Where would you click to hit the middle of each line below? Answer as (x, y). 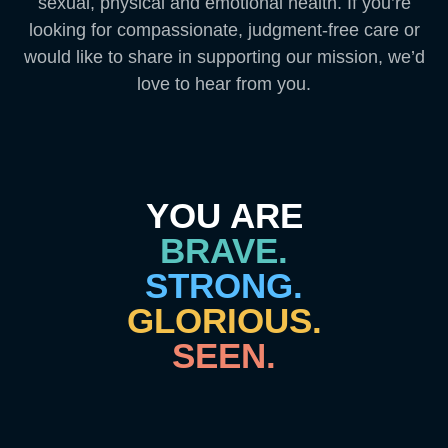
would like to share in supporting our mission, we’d (224, 57)
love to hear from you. (224, 84)
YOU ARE (224, 215)
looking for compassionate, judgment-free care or (224, 30)
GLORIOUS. (224, 320)
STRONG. (224, 285)
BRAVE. (224, 250)
